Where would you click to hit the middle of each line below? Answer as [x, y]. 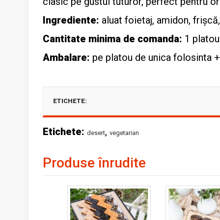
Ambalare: [66, 57]
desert [96, 133]
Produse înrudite [94, 163]
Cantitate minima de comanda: [112, 39]
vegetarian [124, 133]
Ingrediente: [71, 20]
